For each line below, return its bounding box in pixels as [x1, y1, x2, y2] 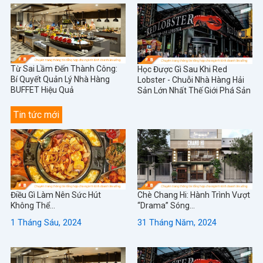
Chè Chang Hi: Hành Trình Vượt [137, 190, 250, 200]
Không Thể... [10, 200, 55, 210]
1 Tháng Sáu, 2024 [10, 217, 82, 228]
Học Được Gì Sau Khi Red [137, 64, 227, 74]
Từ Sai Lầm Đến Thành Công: [10, 64, 117, 74]
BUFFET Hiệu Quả [10, 85, 74, 95]
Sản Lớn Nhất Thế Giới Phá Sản [137, 85, 251, 95]
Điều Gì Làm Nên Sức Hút [10, 190, 101, 200]
